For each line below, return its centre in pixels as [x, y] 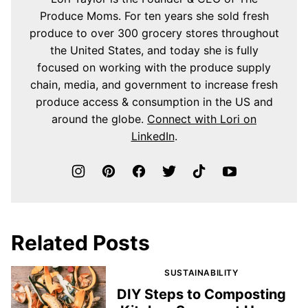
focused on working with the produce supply [154, 67]
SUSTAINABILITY [201, 272]
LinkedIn [153, 136]
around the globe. [99, 119]
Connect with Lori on [202, 119]
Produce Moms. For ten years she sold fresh [154, 15]
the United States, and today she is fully [154, 50]
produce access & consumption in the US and [154, 101]
